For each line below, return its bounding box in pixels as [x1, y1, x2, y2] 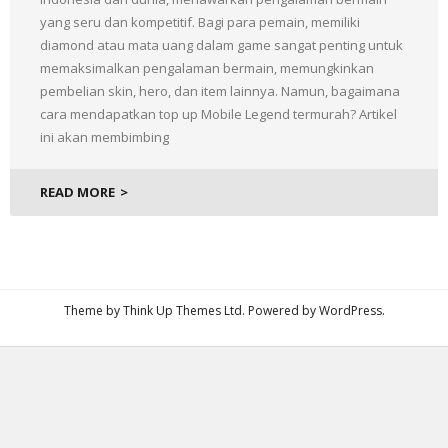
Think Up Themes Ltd [122, 302, 242, 319]
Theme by [63, 302, 123, 319]
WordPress [318, 302, 382, 319]
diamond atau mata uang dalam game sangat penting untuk [40, 36, 403, 54]
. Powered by [241, 302, 319, 319]
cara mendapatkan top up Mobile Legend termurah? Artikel [40, 105, 397, 123]
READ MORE [40, 183, 115, 201]
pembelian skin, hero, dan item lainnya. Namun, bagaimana [40, 82, 400, 100]
